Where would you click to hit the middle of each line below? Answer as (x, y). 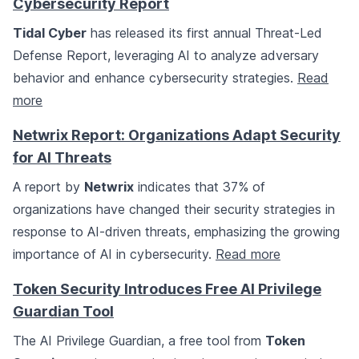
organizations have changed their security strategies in (174, 210)
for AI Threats (62, 158)
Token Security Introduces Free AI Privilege (167, 289)
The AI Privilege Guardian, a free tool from (139, 341)
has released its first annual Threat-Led (204, 33)
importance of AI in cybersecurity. (114, 254)
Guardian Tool (63, 312)
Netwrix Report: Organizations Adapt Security (177, 135)
